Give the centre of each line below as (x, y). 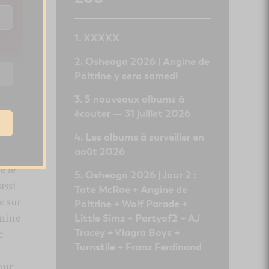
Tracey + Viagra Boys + (127, 232)
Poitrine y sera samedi (126, 76)
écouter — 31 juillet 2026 (132, 113)
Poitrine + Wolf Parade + (131, 204)
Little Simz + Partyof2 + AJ (137, 218)
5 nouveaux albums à (134, 99)
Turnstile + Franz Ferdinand (138, 247)
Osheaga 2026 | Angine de (147, 61)
